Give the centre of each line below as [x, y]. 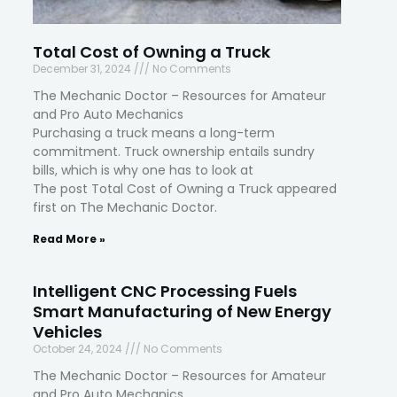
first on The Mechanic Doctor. [125, 207]
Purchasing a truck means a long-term [154, 132]
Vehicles [68, 331]
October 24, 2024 [79, 348]
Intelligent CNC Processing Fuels [165, 291]
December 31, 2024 [84, 68]
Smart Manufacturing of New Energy [183, 311]
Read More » [70, 238]
